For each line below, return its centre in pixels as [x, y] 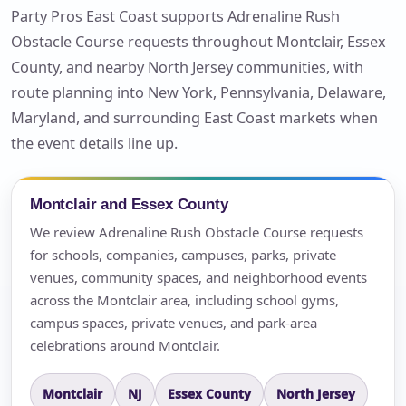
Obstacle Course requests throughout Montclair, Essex [198, 41]
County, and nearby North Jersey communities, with [187, 67]
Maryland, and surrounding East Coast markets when [194, 117]
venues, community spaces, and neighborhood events [198, 277]
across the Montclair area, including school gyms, [184, 300]
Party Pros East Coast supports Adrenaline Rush [175, 16]
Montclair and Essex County [129, 203]
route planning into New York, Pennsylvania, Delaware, [198, 92]
